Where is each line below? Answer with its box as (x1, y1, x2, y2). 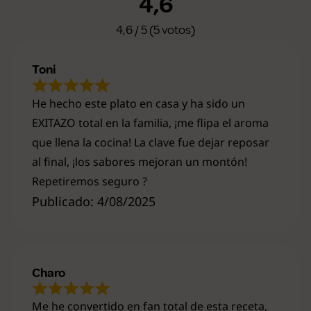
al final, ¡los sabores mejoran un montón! (32, 153, 247, 169)
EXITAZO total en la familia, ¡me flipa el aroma (32, 115, 269, 131)
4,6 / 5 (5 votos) (116, 22, 195, 38)
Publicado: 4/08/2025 (32, 192, 155, 210)
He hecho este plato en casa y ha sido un (32, 95, 245, 111)
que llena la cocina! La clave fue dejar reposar (32, 134, 269, 150)
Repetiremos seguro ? (32, 173, 147, 189)
